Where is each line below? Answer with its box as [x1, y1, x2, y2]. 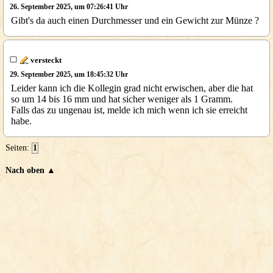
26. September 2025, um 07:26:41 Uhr [9, 2, 128, 11]
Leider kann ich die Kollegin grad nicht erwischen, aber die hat [11, 83, 253, 93]
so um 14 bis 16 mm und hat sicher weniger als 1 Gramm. [11, 94, 233, 104]
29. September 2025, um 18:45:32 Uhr [9, 70, 128, 79]
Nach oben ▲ [5, 166, 55, 175]
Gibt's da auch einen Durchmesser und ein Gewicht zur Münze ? [11, 15, 259, 26]
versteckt [28, 55, 62, 65]
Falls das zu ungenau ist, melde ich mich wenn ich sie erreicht [11, 105, 247, 115]
